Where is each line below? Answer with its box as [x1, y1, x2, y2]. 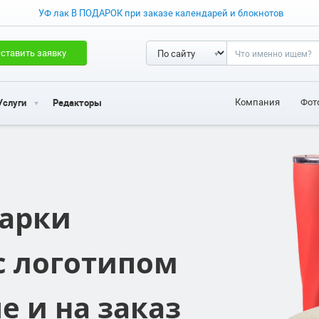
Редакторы [53, 95, 102, 109]
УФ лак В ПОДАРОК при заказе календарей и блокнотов [38, 6, 283, 19]
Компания [235, 95, 280, 108]
